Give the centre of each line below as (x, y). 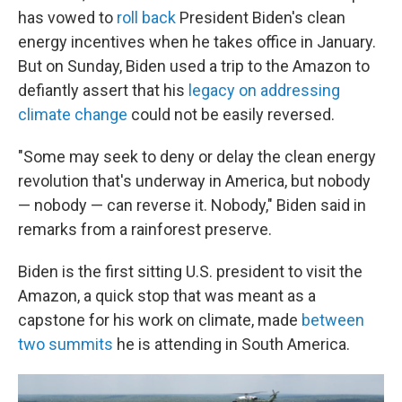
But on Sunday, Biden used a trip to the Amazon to (194, 66)
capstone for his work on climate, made (160, 320)
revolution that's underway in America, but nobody (194, 181)
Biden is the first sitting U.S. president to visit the (190, 271)
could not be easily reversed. (231, 114)
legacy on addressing (264, 90)
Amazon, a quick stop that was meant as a (167, 296)
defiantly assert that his (103, 90)
